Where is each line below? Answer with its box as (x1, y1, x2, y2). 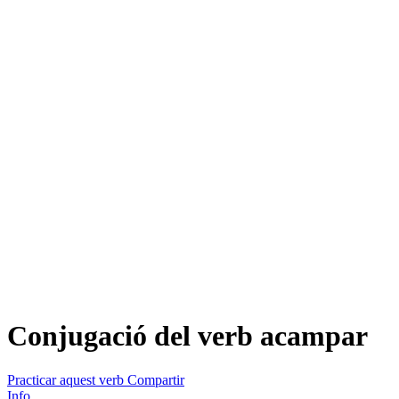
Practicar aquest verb (7, 371, 124, 387)
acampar (260, 320, 368, 353)
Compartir (127, 371, 184, 387)
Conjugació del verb (7, 320, 260, 353)
